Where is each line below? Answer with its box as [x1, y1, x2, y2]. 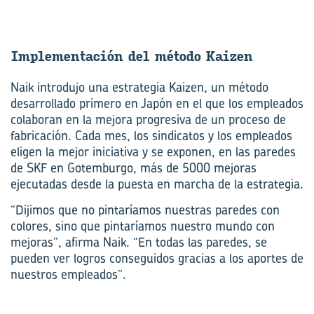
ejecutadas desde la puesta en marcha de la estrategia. [11, 175, 303, 193]
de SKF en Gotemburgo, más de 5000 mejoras [11, 158, 257, 177]
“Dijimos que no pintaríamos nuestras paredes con [11, 200, 280, 219]
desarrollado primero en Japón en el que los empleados [11, 94, 303, 112]
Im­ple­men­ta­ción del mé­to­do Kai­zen [11, 48, 252, 64]
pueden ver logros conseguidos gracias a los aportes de [11, 249, 303, 267]
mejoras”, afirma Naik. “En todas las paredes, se [11, 233, 267, 251]
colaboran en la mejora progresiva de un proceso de [11, 110, 286, 128]
